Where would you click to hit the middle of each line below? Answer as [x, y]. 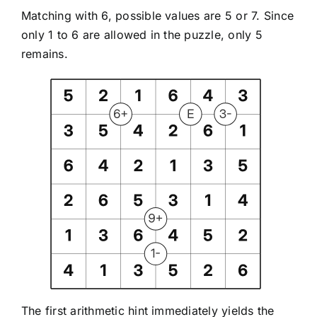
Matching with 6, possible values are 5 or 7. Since [157, 16]
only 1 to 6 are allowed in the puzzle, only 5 [142, 35]
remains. [44, 54]
